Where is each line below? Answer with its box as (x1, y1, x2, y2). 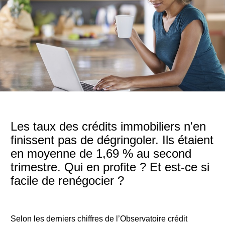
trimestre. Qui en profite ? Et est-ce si (11, 160, 209, 174)
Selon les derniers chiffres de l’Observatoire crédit (11, 214, 187, 223)
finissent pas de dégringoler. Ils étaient (11, 133, 213, 147)
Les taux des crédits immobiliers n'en (11, 120, 206, 133)
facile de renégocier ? (11, 174, 124, 187)
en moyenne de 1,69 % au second (11, 147, 191, 160)
